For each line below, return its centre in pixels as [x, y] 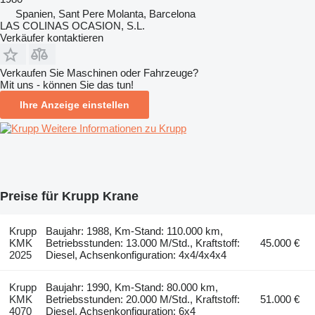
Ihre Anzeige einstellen [75, 104]
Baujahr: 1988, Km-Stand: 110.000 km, [135, 231]
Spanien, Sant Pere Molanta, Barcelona [105, 13]
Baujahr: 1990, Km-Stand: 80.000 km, [132, 287]
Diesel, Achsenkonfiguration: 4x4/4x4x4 [136, 255]
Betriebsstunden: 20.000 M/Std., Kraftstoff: [143, 299]
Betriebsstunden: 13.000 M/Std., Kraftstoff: [143, 243]
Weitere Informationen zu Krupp [114, 128]
